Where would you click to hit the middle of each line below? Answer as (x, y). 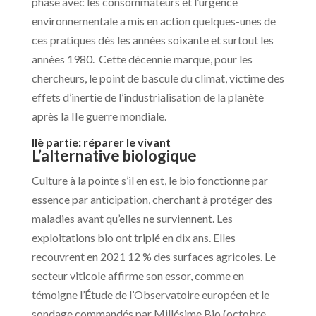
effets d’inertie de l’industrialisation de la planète (147, 97)
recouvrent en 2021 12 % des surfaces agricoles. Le (153, 256)
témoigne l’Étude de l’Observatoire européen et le (150, 294)
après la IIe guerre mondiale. (99, 116)
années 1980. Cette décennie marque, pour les (142, 59)
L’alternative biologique (114, 155)
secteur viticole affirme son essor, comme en (138, 275)
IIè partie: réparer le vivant (101, 142)
